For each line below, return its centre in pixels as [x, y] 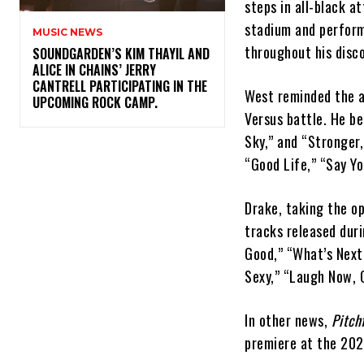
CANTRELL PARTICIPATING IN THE [120, 87]
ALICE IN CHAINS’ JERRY [94, 70]
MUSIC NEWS [67, 32]
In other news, [288, 321]
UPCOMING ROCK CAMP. [98, 103]
